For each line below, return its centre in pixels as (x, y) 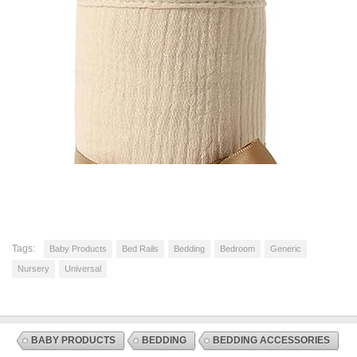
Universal (83, 269)
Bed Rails (140, 249)
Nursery (33, 269)
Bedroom (237, 249)
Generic (286, 249)
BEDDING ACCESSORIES (271, 341)
